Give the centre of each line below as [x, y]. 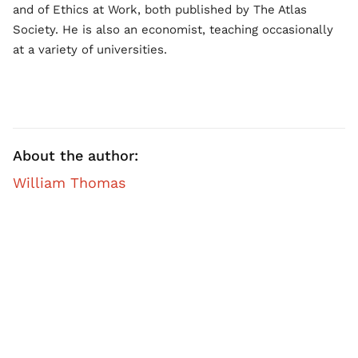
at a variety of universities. [90, 50]
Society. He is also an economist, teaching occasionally [173, 30]
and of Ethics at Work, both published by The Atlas [160, 10]
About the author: [76, 155]
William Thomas [69, 183]
